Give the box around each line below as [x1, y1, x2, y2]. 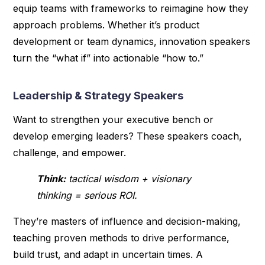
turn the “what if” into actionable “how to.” [13, 51, 204, 64]
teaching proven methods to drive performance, [13, 231, 230, 244]
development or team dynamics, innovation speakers [13, 35, 251, 47]
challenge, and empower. [13, 146, 127, 159]
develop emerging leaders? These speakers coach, [13, 130, 243, 142]
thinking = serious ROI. [37, 189, 138, 201]
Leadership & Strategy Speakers [13, 89, 184, 102]
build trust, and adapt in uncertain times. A [13, 248, 203, 260]
